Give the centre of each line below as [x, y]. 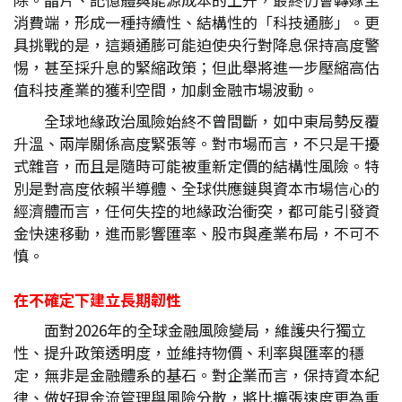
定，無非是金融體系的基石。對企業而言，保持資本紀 [197, 375]
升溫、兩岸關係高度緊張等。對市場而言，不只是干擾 [197, 143]
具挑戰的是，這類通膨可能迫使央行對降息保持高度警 [197, 44]
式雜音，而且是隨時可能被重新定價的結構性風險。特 [197, 166]
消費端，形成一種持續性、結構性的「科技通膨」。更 [197, 22]
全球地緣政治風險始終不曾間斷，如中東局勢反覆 [212, 121]
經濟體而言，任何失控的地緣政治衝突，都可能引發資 [197, 210]
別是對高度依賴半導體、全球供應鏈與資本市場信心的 [197, 188]
